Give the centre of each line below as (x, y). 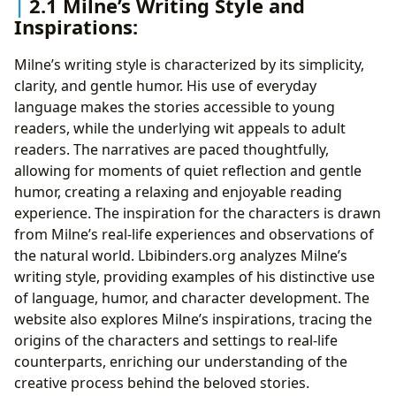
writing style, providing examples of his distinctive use (194, 277)
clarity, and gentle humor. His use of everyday (165, 86)
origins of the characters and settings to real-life (176, 341)
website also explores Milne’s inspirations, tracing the (193, 320)
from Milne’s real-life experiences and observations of (194, 235)
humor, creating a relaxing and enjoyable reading (178, 192)
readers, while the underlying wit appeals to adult (180, 129)
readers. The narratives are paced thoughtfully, (171, 150)
